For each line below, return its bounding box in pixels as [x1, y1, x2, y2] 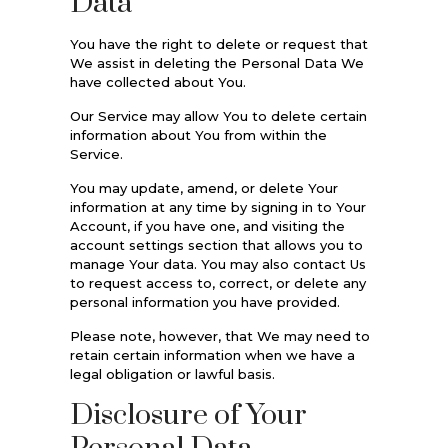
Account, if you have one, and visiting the [69, 217, 345, 234]
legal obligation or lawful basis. [69, 365, 275, 382]
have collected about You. [69, 73, 246, 90]
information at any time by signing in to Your [69, 198, 366, 215]
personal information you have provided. [69, 293, 340, 310]
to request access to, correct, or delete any [69, 274, 366, 291]
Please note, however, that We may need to [69, 327, 370, 344]
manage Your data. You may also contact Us [69, 255, 366, 272]
